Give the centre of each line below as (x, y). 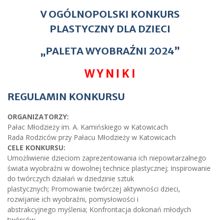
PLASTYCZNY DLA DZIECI (110, 28)
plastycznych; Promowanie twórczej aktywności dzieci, (94, 189)
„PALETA (63, 51)
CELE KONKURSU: (36, 147)
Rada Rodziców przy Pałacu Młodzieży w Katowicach (92, 137)
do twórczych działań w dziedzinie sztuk (71, 178)
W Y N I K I (110, 73)
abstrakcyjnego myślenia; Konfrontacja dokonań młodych (99, 209)
